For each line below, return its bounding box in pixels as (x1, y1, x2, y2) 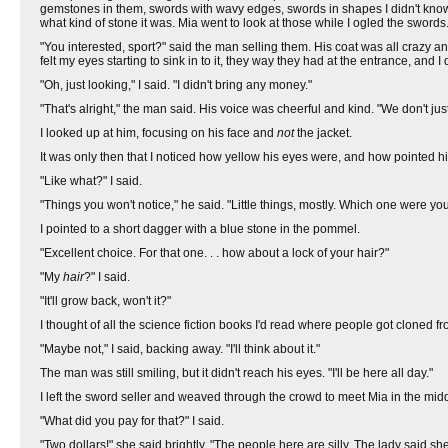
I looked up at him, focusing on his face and (40, 126, 277, 140)
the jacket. (294, 126, 352, 140)
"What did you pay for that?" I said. (40, 414, 224, 428)
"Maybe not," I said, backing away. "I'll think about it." (40, 342, 320, 356)
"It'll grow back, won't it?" (40, 294, 171, 308)
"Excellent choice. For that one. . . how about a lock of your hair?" (40, 246, 389, 260)
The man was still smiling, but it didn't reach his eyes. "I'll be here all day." (40, 366, 433, 380)
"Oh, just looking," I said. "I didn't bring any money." (40, 78, 312, 92)
